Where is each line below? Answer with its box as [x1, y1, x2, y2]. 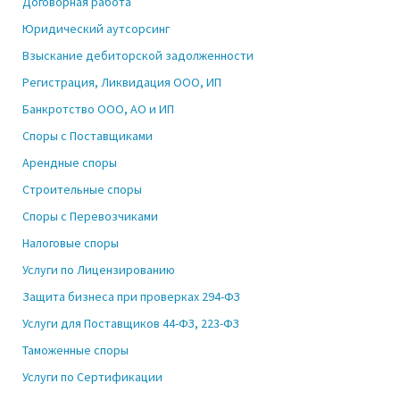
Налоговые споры [22, 235, 119, 251]
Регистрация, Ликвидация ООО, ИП [22, 74, 221, 90]
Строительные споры [22, 181, 142, 197]
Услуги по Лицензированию [22, 262, 175, 278]
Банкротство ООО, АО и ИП [22, 101, 174, 117]
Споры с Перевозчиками [22, 208, 158, 224]
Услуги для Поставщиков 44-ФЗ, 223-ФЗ [22, 315, 239, 331]
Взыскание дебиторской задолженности [22, 47, 254, 63]
